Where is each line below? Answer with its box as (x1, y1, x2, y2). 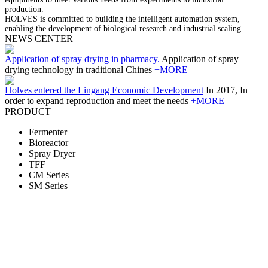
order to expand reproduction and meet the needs (5, 95, 191, 106)
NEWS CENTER (5, 33, 73, 44)
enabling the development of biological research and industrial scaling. (5, 23, 243, 33)
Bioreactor (29, 137, 68, 148)
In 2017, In (206, 84, 248, 95)
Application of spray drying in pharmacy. (5, 53, 160, 64)
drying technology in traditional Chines (5, 64, 152, 75)
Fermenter (29, 126, 67, 137)
